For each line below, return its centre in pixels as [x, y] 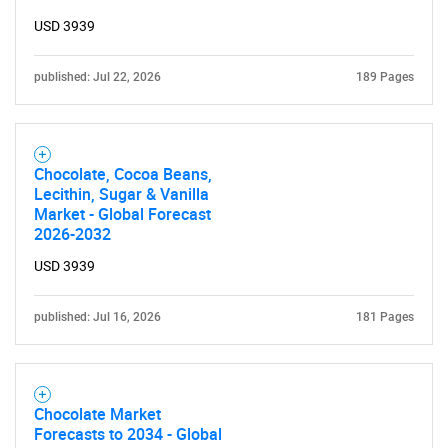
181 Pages [385, 317]
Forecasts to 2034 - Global [128, 434]
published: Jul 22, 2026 [97, 77]
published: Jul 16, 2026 [97, 317]
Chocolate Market [97, 414]
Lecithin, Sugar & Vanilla [121, 194]
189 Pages [385, 77]
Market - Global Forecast [122, 214]
